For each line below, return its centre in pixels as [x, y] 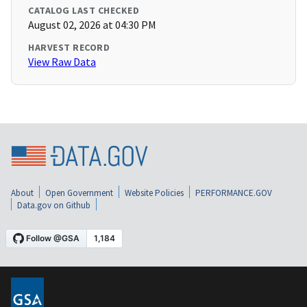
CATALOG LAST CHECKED [84, 11]
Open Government [79, 193]
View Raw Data [62, 62]
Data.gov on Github [54, 205]
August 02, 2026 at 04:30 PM [92, 25]
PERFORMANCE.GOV [234, 193]
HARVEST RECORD [69, 48]
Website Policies [154, 193]
